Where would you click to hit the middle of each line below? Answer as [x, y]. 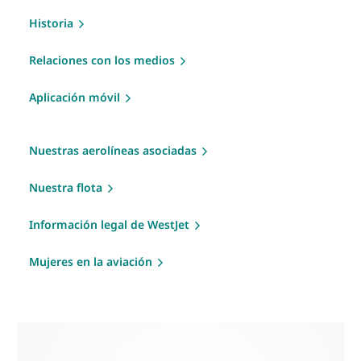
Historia [51, 23]
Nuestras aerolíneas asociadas [113, 150]
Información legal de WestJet [109, 224]
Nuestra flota [66, 187]
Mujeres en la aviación [91, 261]
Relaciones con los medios [102, 60]
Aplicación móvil [75, 97]
